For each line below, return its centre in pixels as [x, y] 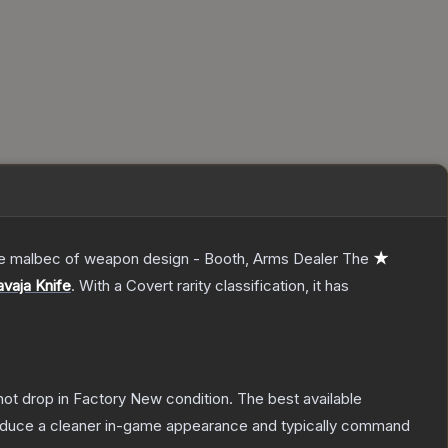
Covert [149, 286]
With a [100, 286]
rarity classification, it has [261, 286]
